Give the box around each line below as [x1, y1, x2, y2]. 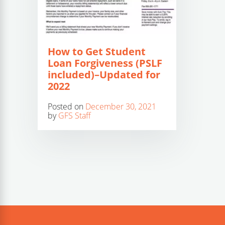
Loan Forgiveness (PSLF [48, 56, 162, 70]
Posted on [48, 101, 85, 112]
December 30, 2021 [85, 101, 156, 112]
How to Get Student [48, 45, 146, 58]
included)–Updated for [48, 68, 160, 81]
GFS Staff [58, 110, 91, 121]
